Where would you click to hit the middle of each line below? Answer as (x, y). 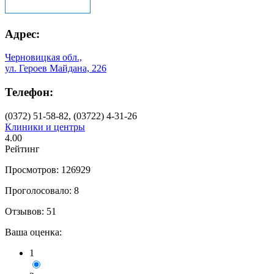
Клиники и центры (45, 127)
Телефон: (29, 92)
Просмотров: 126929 (48, 169)
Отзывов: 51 (31, 211)
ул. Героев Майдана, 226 (56, 68)
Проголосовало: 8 (42, 190)
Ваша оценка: (33, 232)
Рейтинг (22, 149)
